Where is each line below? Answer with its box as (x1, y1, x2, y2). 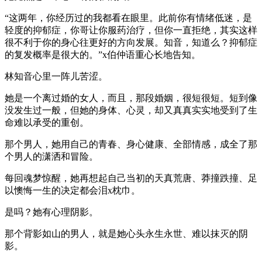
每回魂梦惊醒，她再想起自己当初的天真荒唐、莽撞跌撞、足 (5, 173, 257, 183)
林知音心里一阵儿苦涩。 (5, 71, 108, 81)
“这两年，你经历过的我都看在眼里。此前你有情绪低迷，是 (5, 12, 252, 23)
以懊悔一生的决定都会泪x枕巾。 (5, 185, 140, 195)
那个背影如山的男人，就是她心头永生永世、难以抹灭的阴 (5, 228, 248, 239)
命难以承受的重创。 (5, 117, 89, 127)
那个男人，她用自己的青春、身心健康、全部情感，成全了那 (5, 139, 257, 149)
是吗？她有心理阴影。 (5, 206, 98, 217)
